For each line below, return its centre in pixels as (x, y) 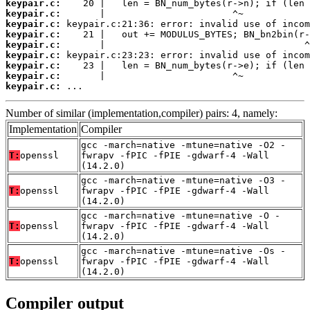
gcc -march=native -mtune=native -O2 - (183, 145)
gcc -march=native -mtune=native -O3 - (183, 181)
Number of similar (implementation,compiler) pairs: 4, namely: (142, 113)
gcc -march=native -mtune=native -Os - (183, 251)
